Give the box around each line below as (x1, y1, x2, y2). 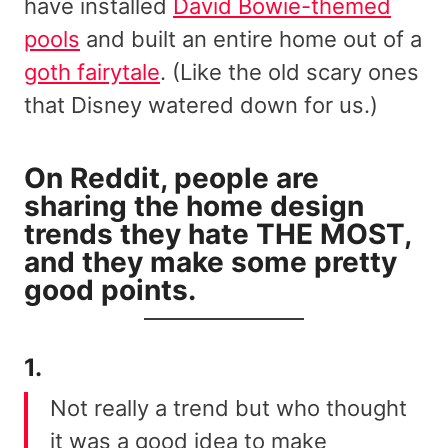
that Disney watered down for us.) (24, 92, 378, 119)
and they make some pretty (24, 245, 397, 280)
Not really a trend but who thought (50, 395, 407, 422)
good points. (24, 273, 196, 308)
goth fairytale (24, 59, 160, 86)
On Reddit (24, 161, 160, 196)
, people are (160, 161, 319, 196)
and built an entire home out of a (80, 26, 422, 53)
